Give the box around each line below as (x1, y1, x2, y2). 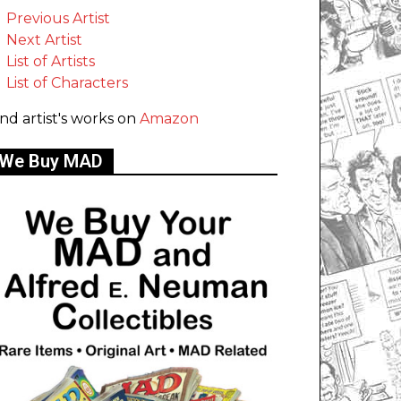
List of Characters (6, 74, 128, 92)
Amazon (140, 110, 199, 128)
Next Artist (6, 31, 82, 49)
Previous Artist (6, 10, 110, 28)
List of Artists (6, 53, 95, 71)
